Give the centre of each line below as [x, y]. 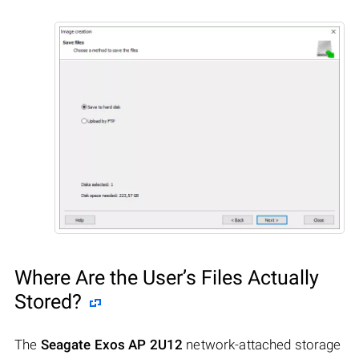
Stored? [48, 301]
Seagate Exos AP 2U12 [112, 344]
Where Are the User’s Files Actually [167, 277]
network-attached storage [262, 344]
